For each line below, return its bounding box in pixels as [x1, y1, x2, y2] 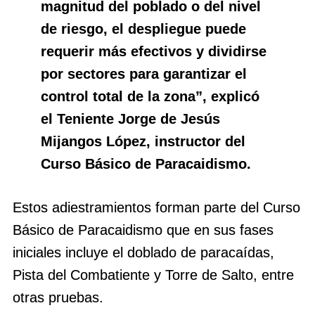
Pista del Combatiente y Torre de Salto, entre [13, 267, 294, 283]
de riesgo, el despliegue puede [41, 21, 246, 37]
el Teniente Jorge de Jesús [41, 111, 220, 127]
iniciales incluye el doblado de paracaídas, [13, 245, 274, 261]
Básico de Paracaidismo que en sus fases [13, 222, 274, 238]
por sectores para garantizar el [41, 66, 247, 82]
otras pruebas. [13, 290, 108, 306]
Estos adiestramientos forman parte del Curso [13, 200, 300, 216]
